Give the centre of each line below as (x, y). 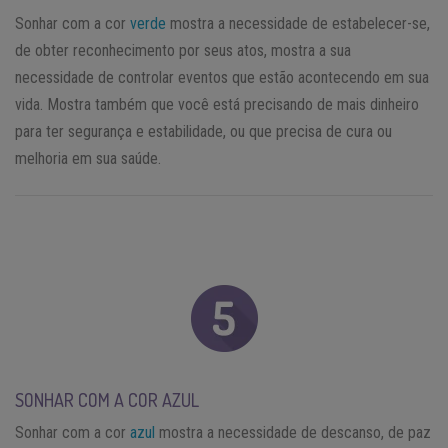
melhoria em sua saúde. (88, 159)
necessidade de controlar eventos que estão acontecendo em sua (222, 78)
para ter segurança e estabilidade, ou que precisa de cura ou (203, 132)
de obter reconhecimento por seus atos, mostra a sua (183, 51)
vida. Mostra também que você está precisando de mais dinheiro (217, 105)
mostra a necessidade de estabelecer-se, (298, 24)
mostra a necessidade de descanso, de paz (293, 433)
